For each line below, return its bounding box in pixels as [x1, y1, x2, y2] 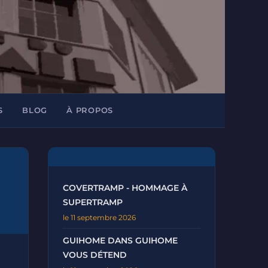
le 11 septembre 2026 [63, 213, 136, 222]
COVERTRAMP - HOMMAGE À [63, 183, 187, 193]
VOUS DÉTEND [63, 250, 127, 260]
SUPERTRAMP [63, 197, 123, 207]
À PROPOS [66, 106, 114, 115]
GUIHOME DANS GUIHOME [63, 236, 178, 245]
